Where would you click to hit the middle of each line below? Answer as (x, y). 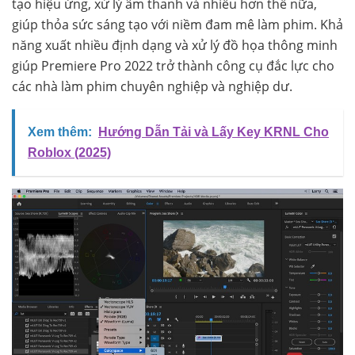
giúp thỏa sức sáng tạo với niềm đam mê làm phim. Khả (177, 24)
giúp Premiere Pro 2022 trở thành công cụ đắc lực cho (173, 65)
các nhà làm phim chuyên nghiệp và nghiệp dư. (152, 86)
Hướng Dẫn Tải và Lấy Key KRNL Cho (214, 132)
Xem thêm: (60, 132)
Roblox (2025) (69, 152)
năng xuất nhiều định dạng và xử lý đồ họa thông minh (175, 45)
